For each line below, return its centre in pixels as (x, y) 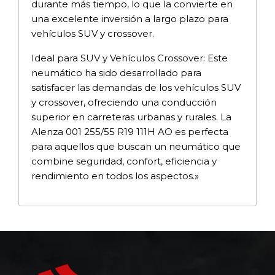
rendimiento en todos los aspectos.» (115, 176)
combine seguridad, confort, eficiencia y (124, 161)
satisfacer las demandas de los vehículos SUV (136, 87)
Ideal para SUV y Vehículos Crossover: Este (130, 58)
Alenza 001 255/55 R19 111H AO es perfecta (130, 131)
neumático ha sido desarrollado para (116, 72)
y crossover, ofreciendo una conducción (124, 102)
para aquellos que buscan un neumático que (136, 146)
